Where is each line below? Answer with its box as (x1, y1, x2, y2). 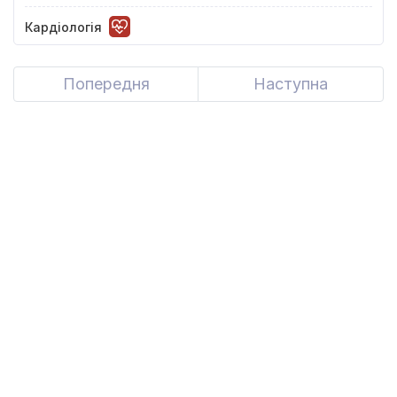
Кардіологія (25, 19, 102, 35)
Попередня (62, 74, 150, 93)
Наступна (253, 74, 328, 93)
